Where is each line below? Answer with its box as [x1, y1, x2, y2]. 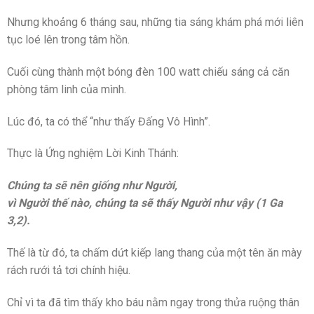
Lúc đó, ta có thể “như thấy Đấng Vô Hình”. [7, 114, 210, 128]
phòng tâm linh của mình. [7, 82, 126, 96]
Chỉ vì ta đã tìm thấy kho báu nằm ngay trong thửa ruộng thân [7, 295, 299, 309]
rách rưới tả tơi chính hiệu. [7, 264, 130, 278]
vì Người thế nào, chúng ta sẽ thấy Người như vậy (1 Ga [7, 196, 283, 210]
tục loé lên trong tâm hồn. [7, 33, 130, 47]
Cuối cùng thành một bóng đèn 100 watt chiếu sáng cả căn [7, 64, 289, 78]
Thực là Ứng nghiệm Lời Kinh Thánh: [7, 146, 179, 161]
